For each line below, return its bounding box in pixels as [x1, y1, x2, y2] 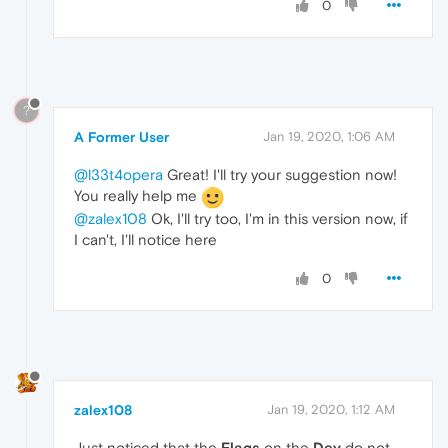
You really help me [74, 187, 201, 205]
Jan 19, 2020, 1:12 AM [267, 401, 395, 417]
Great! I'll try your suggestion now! [163, 166, 397, 184]
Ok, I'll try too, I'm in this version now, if [147, 209, 408, 227]
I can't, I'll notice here [74, 230, 217, 248]
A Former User [74, 129, 169, 146]
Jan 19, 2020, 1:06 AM [263, 129, 395, 145]
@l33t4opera [74, 166, 163, 184]
